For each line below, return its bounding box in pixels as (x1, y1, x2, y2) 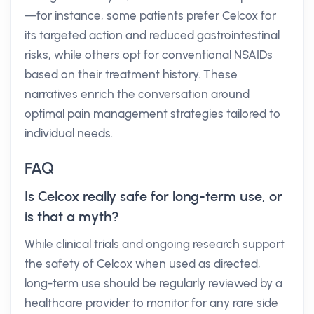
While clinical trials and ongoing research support (25, 237, 285, 251)
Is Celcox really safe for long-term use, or (25, 188, 282, 205)
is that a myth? (25, 208, 119, 225)
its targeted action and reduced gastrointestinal (25, 28, 280, 42)
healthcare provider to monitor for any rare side (25, 296, 278, 310)
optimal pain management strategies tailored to (25, 107, 280, 121)
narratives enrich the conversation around (25, 87, 250, 101)
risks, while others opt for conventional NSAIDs (25, 48, 273, 62)
